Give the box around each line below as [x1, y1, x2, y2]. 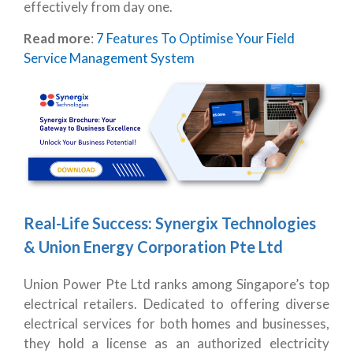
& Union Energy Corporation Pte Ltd [24, 237, 283, 257]
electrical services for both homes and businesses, [24, 315, 329, 333]
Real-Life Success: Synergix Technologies [24, 214, 316, 233]
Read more [24, 29, 91, 46]
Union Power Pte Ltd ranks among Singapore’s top [24, 276, 329, 293]
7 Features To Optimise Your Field [96, 29, 295, 46]
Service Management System [24, 49, 195, 66]
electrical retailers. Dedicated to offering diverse [24, 295, 329, 313]
